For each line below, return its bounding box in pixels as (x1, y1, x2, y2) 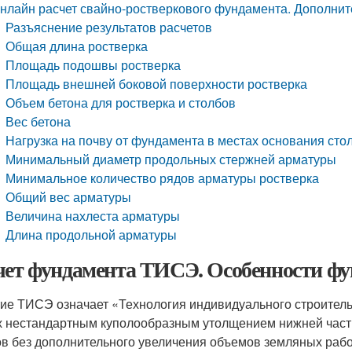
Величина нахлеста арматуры (5, 207, 181, 225)
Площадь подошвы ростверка (5, 56, 181, 74)
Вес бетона (5, 112, 71, 130)
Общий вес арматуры (5, 188, 132, 206)
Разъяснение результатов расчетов (5, 18, 213, 36)
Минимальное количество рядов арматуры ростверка (5, 169, 320, 187)
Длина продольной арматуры (5, 225, 178, 244)
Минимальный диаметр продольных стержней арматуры (5, 150, 337, 168)
